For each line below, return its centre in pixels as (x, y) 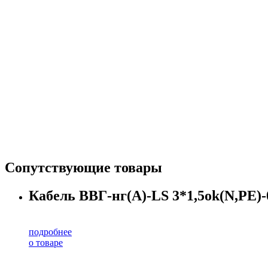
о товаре (46, 242)
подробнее (50, 232)
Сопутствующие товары (83, 168)
